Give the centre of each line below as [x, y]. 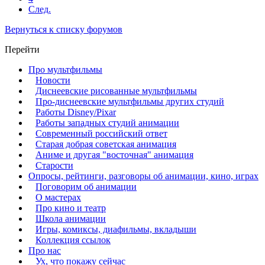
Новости [53, 80]
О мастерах [58, 197]
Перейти [22, 49]
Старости [54, 165]
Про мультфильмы [65, 69]
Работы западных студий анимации [107, 122]
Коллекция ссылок [73, 240]
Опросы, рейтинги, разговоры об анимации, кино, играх [143, 176]
